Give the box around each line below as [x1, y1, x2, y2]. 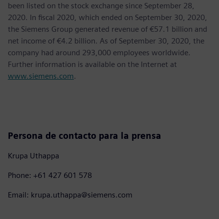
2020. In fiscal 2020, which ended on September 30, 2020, [8, 12, 207, 22]
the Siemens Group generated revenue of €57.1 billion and [8, 24, 207, 34]
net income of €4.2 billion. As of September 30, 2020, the [8, 36, 204, 45]
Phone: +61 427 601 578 [8, 170, 92, 180]
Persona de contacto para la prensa [8, 130, 161, 141]
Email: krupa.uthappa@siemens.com [8, 190, 132, 199]
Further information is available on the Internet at [8, 59, 177, 69]
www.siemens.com [8, 71, 74, 81]
